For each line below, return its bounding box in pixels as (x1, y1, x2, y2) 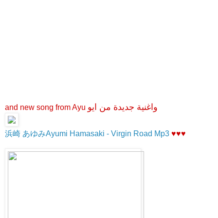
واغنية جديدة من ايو (88, 102, 158, 112)
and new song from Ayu (5, 103, 88, 112)
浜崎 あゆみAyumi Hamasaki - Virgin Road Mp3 (5, 129, 169, 138)
